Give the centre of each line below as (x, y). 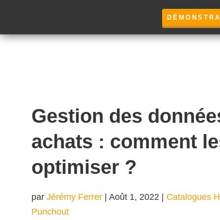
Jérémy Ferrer (74, 197)
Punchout (50, 212)
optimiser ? (84, 167)
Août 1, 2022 (134, 197)
